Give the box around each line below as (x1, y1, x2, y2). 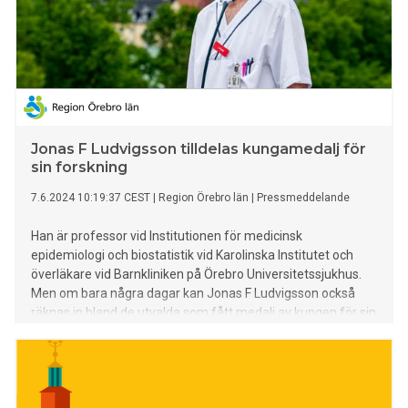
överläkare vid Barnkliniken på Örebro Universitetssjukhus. (31, 267, 362, 282)
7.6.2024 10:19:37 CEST (31, 191, 150, 205)
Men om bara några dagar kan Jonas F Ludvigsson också (31, 286, 355, 301)
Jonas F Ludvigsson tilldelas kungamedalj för (31, 140, 366, 158)
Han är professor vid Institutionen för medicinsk (31, 229, 302, 244)
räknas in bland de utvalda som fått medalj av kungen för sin (31, 305, 376, 321)
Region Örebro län (158, 191, 249, 205)
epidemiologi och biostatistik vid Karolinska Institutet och (31, 248, 353, 263)
